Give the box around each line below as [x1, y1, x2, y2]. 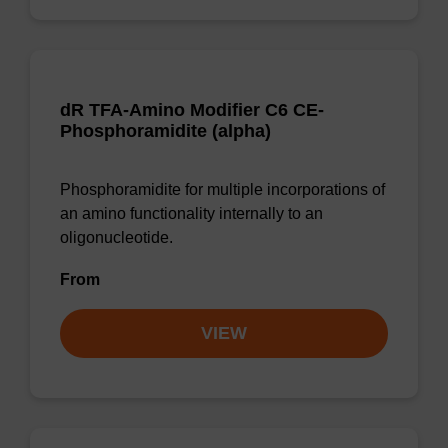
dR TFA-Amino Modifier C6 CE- [60, 100, 324, 120]
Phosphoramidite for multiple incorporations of [60, 181, 385, 198]
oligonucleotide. [60, 229, 173, 246]
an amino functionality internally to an [60, 205, 323, 222]
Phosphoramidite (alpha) [60, 121, 271, 141]
